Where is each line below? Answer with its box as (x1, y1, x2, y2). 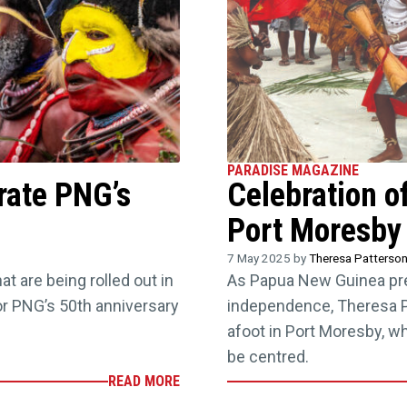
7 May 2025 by (227, 251, 310, 266)
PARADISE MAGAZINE (227, 162, 360, 180)
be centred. (227, 347, 310, 367)
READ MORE (107, 372, 180, 391)
